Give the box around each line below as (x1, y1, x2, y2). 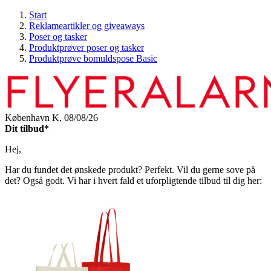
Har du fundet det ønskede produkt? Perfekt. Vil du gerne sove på (5, 165, 255, 175)
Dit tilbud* (5, 123, 49, 134)
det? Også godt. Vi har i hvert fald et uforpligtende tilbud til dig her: (5, 175, 262, 186)
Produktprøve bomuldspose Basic (29, 53, 157, 64)
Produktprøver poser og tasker (29, 42, 144, 53)
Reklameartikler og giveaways (29, 21, 145, 31)
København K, (5, 113, 64, 123)
